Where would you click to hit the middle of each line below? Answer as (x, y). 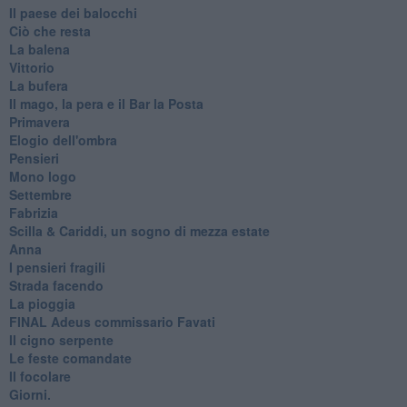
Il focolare (40, 376)
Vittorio (31, 67)
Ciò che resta (50, 30)
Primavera (39, 121)
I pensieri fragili (57, 267)
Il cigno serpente (61, 339)
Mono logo (42, 176)
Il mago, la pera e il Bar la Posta (106, 103)
